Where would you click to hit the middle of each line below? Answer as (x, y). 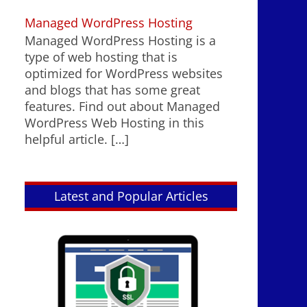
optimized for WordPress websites (124, 74)
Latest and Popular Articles (131, 196)
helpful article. (66, 139)
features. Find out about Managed (122, 107)
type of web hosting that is (101, 57)
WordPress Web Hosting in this (114, 123)
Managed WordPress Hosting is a (120, 41)
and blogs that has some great (112, 90)
